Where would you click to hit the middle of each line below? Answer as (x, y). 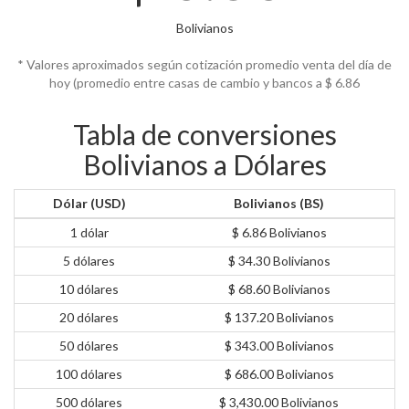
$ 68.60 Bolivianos (279, 289)
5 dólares (89, 261)
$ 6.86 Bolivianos (279, 233)
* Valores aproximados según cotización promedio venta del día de (204, 65)
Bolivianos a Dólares (204, 165)
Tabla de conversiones (204, 135)
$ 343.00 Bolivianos (279, 346)
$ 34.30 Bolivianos (279, 261)
